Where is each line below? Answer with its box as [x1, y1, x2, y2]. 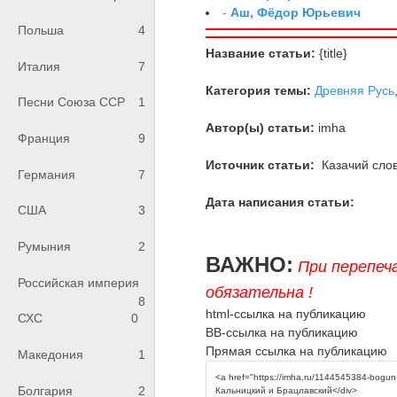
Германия [18, 167, 75, 182]
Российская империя [18, 275, 139, 290]
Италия [18, 58, 60, 74]
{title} [315, 45, 348, 60]
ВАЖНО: [206, 252, 294, 276]
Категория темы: [206, 82, 312, 97]
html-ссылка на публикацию [206, 306, 367, 321]
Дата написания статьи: [206, 194, 355, 209]
